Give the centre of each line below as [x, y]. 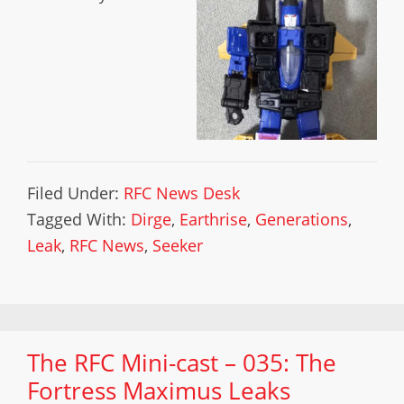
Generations [302, 219]
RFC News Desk [182, 193]
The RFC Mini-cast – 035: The [182, 363]
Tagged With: [79, 219]
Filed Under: [75, 193]
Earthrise [213, 219]
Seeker [178, 245]
